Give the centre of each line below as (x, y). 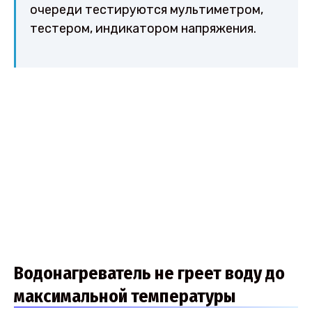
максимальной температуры (125, 297)
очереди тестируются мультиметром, (147, 9)
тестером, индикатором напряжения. (143, 28)
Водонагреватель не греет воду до (149, 274)
